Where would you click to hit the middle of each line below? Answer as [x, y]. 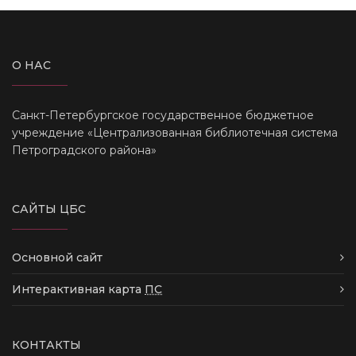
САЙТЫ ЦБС [49, 209]
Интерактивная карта [78, 289]
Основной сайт [57, 257]
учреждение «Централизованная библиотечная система [175, 132]
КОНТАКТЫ [46, 344]
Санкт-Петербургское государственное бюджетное [163, 115]
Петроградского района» [84, 150]
